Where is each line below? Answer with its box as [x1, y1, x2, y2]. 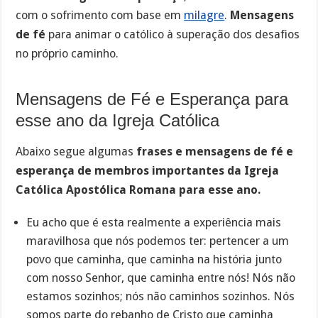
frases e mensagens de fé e [136, 145, 294, 159]
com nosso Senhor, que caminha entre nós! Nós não [26, 270, 296, 285]
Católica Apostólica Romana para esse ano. [16, 183, 261, 197]
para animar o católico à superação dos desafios [45, 27, 300, 41]
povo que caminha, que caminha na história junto [26, 252, 283, 266]
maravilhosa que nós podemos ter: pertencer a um [26, 234, 290, 248]
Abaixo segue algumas [16, 145, 137, 159]
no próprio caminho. [16, 46, 119, 60]
